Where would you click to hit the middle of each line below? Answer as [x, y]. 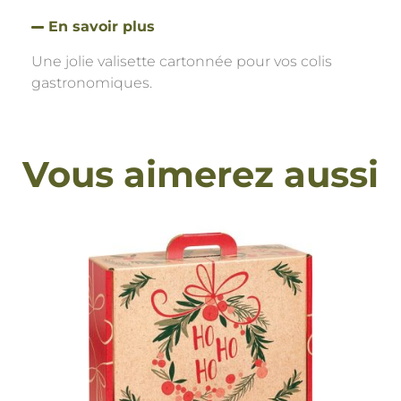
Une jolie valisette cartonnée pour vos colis [182, 61]
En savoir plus [102, 26]
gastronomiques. [92, 82]
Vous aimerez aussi [200, 174]
